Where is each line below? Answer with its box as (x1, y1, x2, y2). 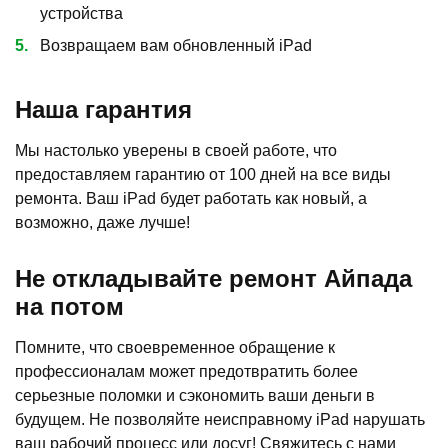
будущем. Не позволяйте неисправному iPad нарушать (15, 410, 425, 428)
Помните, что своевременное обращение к (15, 338, 335, 356)
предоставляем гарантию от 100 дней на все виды (15, 165, 391, 183)
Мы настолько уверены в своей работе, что (15, 141, 337, 159)
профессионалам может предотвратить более (15, 362, 358, 380)
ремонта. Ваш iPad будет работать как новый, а (15, 189, 367, 207)
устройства (40, 4, 123, 22)
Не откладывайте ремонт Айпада (15, 264, 412, 292)
